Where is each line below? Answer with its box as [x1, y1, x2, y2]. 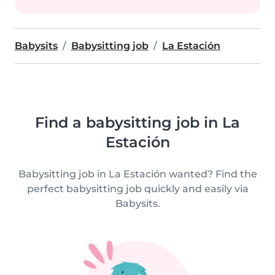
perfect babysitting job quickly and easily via [26, 183, 249, 195]
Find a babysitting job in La [35, 114, 240, 131]
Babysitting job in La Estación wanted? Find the [18, 168, 257, 180]
